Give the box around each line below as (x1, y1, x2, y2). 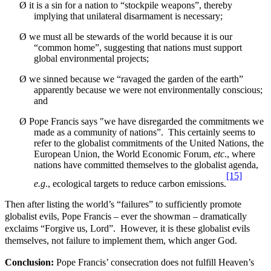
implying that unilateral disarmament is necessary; (34, 11, 223, 22)
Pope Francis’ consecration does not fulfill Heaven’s (54, 256, 254, 267)
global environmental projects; (34, 53, 149, 64)
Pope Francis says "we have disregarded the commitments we (29, 116, 264, 127)
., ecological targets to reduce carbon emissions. (45, 178, 226, 189)
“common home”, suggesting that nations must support (34, 42, 242, 53)
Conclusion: (5, 256, 54, 267)
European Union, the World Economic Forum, (34, 149, 214, 160)
